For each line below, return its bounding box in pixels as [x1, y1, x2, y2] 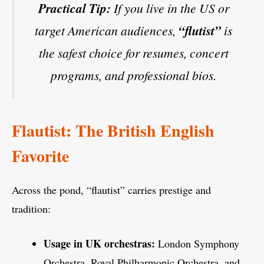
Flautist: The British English [12, 118, 214, 143]
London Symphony [155, 236, 239, 250]
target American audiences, [35, 22, 179, 39]
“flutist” [179, 22, 221, 40]
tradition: [12, 201, 51, 216]
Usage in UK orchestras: [44, 235, 155, 251]
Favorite [12, 143, 69, 168]
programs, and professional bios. [51, 67, 216, 84]
